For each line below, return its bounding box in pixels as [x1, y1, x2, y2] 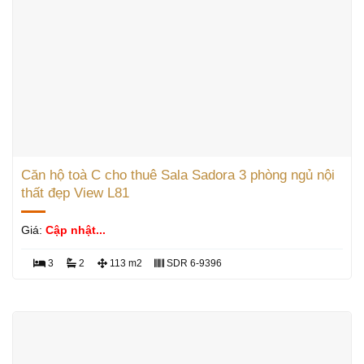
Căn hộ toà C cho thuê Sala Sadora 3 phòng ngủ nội [20, 167, 335, 184]
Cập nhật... [45, 224, 106, 237]
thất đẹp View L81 [20, 185, 129, 201]
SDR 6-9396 [164, 258, 223, 270]
